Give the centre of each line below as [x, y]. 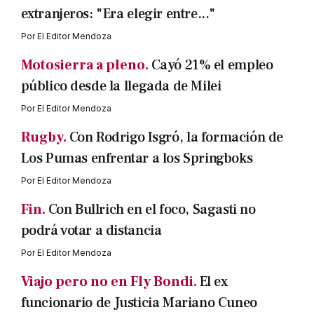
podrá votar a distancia [91, 231]
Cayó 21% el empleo [212, 66]
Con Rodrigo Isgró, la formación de [176, 138]
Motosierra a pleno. [84, 66]
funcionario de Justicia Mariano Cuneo [139, 303]
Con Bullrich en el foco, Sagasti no [152, 210]
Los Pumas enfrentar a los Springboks [137, 159]
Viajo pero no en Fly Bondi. [109, 282]
